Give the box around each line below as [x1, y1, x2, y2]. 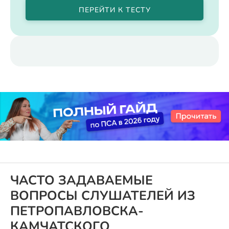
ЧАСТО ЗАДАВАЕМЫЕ [10, 172, 153, 190]
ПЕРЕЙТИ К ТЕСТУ [78, 5, 151, 15]
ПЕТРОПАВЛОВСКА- [10, 202, 144, 220]
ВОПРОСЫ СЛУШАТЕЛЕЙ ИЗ [10, 187, 195, 205]
